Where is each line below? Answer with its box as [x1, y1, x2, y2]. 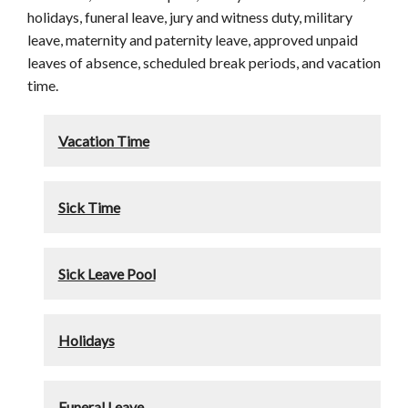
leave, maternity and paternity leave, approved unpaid [27, 30, 358, 48]
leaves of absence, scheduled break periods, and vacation [27, 53, 381, 71]
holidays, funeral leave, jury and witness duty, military [27, 7, 352, 25]
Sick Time [57, 198, 120, 216]
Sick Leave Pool [57, 264, 156, 282]
